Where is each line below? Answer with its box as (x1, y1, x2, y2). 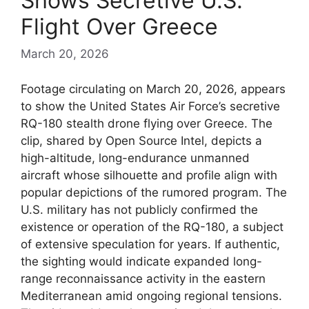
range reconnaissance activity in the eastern (21, 271, 266, 286)
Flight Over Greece (21, 12, 218, 40)
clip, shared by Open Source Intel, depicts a (21, 133, 262, 148)
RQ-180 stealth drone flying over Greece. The (21, 116, 272, 130)
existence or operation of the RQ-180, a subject (21, 219, 283, 234)
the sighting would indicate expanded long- (21, 254, 262, 268)
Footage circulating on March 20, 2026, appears (21, 81, 286, 96)
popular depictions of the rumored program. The (21, 185, 287, 199)
